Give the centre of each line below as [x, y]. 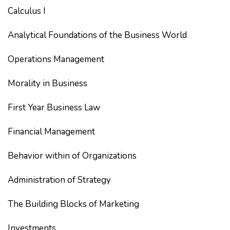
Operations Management [56, 59]
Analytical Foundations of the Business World [97, 35]
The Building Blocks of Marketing [73, 204]
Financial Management [51, 132]
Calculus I [27, 11]
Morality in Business [47, 83]
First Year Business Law [54, 108]
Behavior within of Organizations [72, 156]
